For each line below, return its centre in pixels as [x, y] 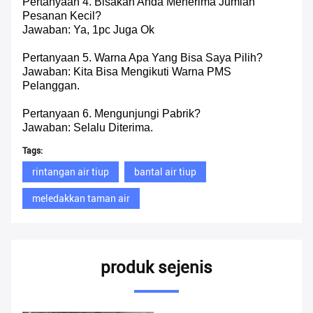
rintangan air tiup [71, 172]
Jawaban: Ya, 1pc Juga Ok [88, 30]
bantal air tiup [165, 172]
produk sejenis [156, 268]
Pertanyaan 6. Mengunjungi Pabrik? [111, 114]
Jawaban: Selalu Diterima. [88, 128]
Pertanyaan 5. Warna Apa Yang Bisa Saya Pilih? [143, 58]
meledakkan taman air [81, 199]
